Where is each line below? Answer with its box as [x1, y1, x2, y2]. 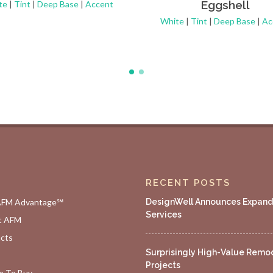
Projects [146, 260, 180, 270]
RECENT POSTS [146, 177, 230, 188]
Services [146, 209, 182, 219]
